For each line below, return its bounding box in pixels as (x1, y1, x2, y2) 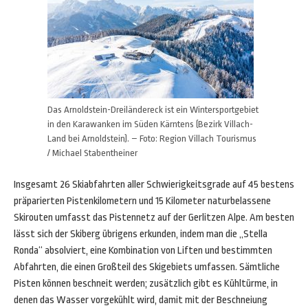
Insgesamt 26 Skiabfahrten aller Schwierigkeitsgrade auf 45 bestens (14, 179, 294, 190)
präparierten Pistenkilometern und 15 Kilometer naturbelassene (14, 195, 271, 207)
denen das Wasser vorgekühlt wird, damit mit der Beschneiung (14, 294, 267, 306)
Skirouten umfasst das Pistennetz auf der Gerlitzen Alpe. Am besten (14, 212, 294, 223)
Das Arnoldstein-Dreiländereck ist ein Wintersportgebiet (47, 104, 258, 115)
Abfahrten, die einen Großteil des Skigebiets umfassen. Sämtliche (14, 261, 280, 273)
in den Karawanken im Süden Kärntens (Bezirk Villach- (47, 119, 253, 129)
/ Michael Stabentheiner (47, 148, 137, 158)
